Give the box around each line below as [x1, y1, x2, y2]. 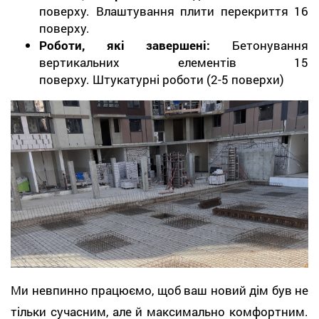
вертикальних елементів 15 [39, 53, 308, 70]
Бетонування [232, 36, 308, 53]
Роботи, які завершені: [39, 36, 232, 53]
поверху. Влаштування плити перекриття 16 [39, 2, 308, 19]
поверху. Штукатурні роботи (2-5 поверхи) [39, 70, 284, 88]
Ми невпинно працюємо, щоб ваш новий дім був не [11, 282, 308, 299]
